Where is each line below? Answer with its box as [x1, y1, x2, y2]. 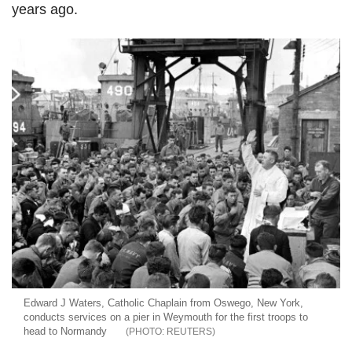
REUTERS [167, 325, 212, 337]
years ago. [12, 2, 78, 17]
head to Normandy [24, 324, 107, 337]
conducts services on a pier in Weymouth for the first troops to [24, 310, 308, 323]
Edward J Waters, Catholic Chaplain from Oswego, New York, [24, 296, 303, 309]
